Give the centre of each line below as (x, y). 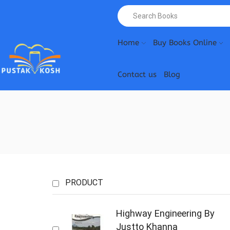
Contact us (137, 74)
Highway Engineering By (165, 213)
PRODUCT (84, 182)
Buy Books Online (185, 43)
